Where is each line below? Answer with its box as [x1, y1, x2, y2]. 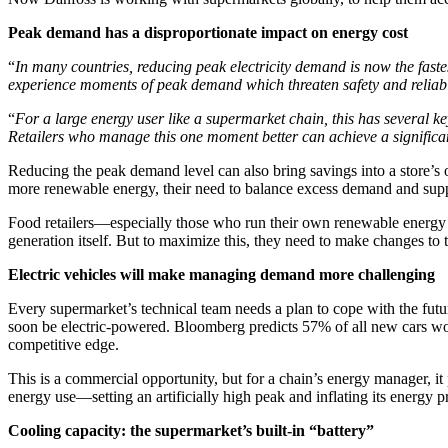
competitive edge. [8, 335, 119, 353]
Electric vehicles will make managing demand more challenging [8, 265, 435, 283]
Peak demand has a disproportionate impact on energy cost [8, 23, 408, 41]
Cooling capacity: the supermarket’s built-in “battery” [8, 421, 374, 439]
